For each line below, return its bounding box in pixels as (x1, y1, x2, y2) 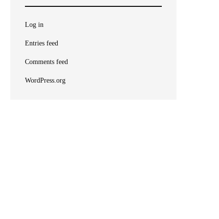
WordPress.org (25, 76, 66, 84)
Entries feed (25, 39, 58, 47)
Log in (25, 21, 44, 28)
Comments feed (25, 58, 68, 66)
